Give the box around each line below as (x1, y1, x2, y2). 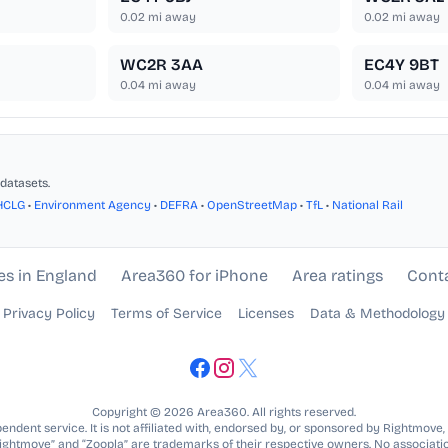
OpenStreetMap (207, 198, 297, 213)
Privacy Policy (3, 305, 95, 323)
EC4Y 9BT (363, 55, 439, 75)
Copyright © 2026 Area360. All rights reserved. (92, 405, 356, 420)
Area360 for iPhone (120, 266, 268, 286)
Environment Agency (34, 198, 151, 213)
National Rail (332, 198, 403, 213)
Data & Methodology (310, 305, 445, 323)
